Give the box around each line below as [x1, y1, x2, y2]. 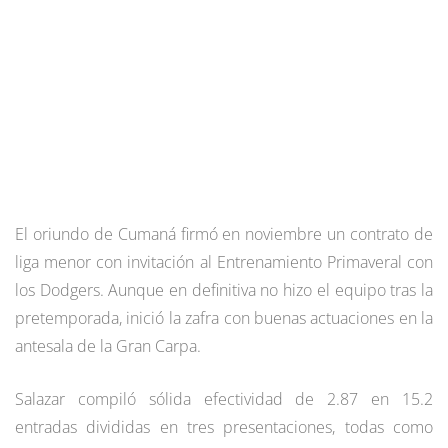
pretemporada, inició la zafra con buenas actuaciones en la [15, 306, 433, 329]
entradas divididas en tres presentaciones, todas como [15, 415, 433, 438]
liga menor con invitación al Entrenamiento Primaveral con [15, 250, 433, 273]
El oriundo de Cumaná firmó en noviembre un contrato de [15, 222, 433, 245]
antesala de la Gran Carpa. [15, 334, 201, 357]
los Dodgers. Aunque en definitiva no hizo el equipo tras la [15, 278, 433, 301]
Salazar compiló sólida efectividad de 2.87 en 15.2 [15, 387, 433, 410]
